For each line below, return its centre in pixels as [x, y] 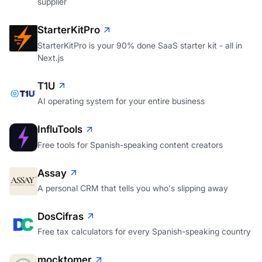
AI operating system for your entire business [121, 101]
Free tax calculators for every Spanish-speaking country [144, 232]
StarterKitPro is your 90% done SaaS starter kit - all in [140, 45]
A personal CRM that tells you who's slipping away [133, 188]
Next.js [51, 57]
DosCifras [61, 217]
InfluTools [60, 130]
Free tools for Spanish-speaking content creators [130, 144]
